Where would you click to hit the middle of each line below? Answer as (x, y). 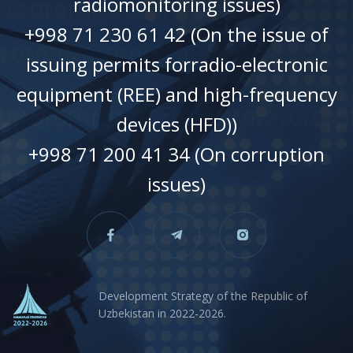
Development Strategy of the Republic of (203, 296)
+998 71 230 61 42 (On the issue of (176, 34)
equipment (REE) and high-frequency (176, 94)
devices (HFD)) (176, 124)
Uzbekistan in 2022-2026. (162, 313)
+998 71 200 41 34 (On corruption (176, 154)
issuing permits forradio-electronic (176, 64)
